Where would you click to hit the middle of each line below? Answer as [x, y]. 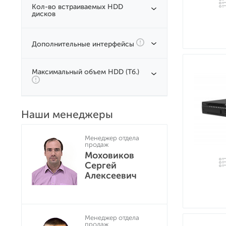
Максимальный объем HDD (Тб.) [86, 72]
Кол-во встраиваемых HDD [77, 7]
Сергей [101, 165]
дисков [44, 14]
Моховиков [109, 155]
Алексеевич [111, 176]
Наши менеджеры [67, 114]
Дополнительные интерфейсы [84, 44]
